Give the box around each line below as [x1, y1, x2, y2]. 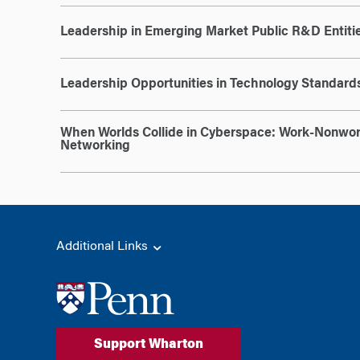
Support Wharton [93, 337, 203, 351]
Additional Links [55, 240, 151, 253]
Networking [59, 140, 130, 153]
